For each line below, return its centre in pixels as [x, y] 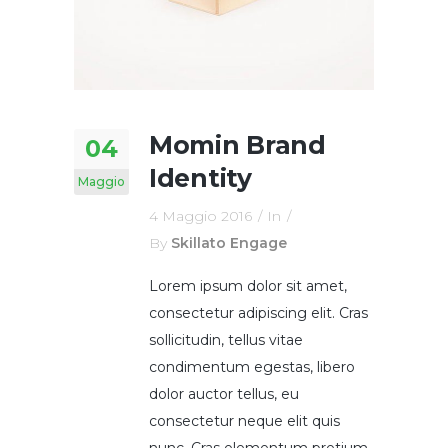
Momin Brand [237, 145]
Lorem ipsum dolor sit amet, [248, 286]
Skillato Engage [229, 243]
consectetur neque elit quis [244, 421]
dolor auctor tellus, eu [224, 394]
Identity [200, 178]
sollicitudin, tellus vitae [226, 340]
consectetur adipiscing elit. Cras [258, 313]
